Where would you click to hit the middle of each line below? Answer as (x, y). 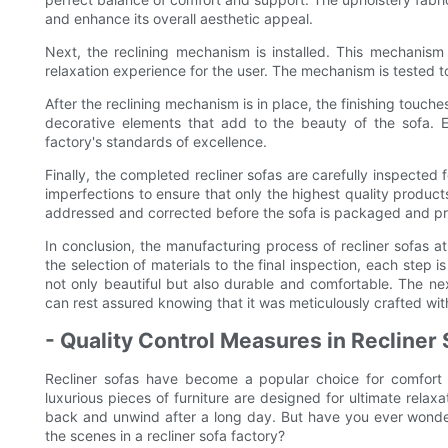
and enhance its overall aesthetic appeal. (179, 18)
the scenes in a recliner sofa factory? (165, 435)
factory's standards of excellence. (156, 141)
